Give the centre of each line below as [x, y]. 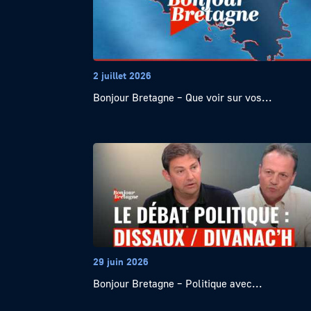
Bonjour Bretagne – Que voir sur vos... [183, 97]
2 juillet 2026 [123, 75]
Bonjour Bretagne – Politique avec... [178, 283]
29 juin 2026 [121, 261]
